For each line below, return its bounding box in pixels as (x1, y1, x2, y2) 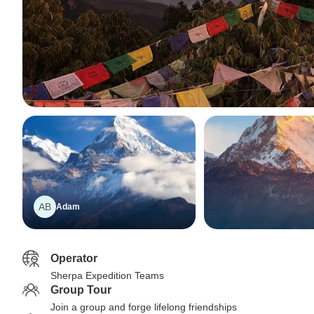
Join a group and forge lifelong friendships (50, 301, 237, 313)
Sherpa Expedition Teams (50, 270, 164, 281)
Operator (50, 252, 97, 264)
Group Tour (50, 284, 111, 296)
